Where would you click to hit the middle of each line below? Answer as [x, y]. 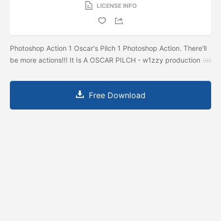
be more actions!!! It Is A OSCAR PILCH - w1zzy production [105, 60]
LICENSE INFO [116, 5]
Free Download [117, 95]
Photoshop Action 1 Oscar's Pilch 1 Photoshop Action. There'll [108, 48]
